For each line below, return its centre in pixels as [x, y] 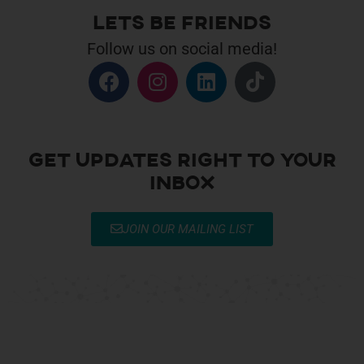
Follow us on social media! [182, 48]
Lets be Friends [182, 23]
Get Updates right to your [182, 160]
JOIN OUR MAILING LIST [188, 229]
